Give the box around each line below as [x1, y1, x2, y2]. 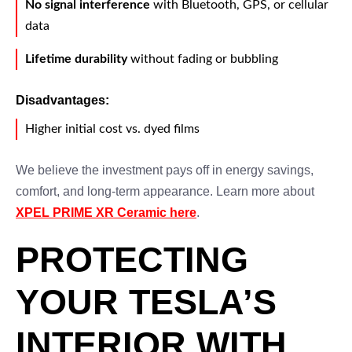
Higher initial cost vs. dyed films [25, 123, 200, 135]
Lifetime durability [25, 53, 127, 65]
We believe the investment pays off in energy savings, [16, 163, 313, 177]
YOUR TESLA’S [16, 282, 277, 322]
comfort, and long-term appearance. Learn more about [16, 185, 314, 198]
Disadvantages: [16, 93, 109, 107]
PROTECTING [16, 240, 248, 280]
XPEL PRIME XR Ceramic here [16, 206, 196, 219]
